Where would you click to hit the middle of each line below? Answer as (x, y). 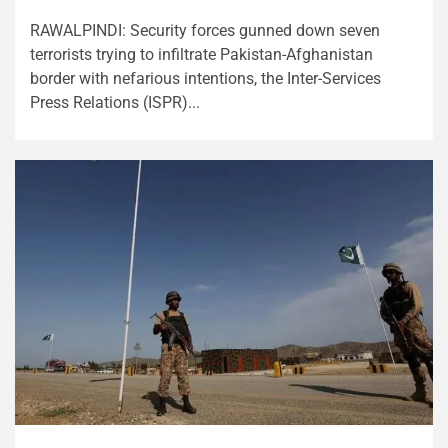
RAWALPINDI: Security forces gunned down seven (205, 30)
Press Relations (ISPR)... (115, 102)
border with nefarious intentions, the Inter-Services (205, 78)
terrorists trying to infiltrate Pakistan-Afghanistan (201, 54)
